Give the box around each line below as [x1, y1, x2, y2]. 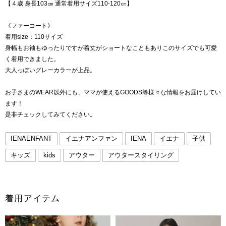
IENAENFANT [11, 135, 52, 142]
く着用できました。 [5, 55, 60, 63]
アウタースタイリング [108, 151, 174, 159]
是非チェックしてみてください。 [5, 111, 96, 118]
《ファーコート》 [5, 22, 53, 29]
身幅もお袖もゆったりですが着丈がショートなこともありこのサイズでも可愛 [5, 44, 217, 51]
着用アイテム [5, 194, 61, 203]
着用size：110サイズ [5, 33, 63, 40]
